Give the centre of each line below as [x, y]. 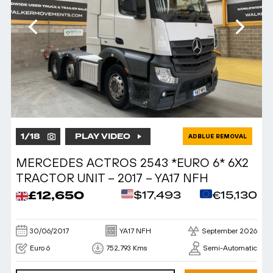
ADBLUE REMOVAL [218, 136]
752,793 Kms [126, 248]
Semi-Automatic [230, 248]
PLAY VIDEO [102, 136]
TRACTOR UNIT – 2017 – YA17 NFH [112, 178]
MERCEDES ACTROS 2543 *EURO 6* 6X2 [132, 162]
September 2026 [229, 231]
